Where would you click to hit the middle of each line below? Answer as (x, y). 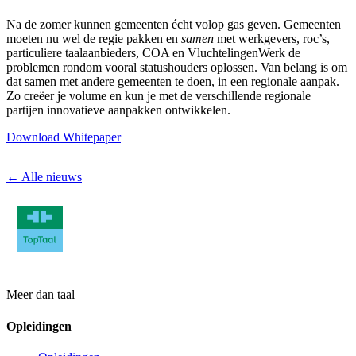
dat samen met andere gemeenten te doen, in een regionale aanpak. (173, 82)
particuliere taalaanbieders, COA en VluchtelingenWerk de (153, 53)
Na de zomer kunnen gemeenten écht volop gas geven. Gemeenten (174, 25)
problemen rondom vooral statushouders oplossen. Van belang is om (177, 68)
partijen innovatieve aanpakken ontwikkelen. (118, 110)
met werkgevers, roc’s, (272, 39)
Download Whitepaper (64, 137)
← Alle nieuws (44, 177)
